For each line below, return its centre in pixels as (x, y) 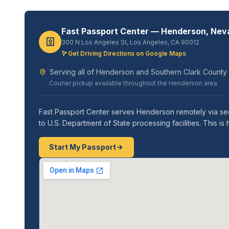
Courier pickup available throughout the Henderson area (133, 83)
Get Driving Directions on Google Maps (127, 53)
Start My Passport (83, 147)
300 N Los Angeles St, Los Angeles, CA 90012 (130, 42)
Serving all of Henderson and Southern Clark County (138, 72)
